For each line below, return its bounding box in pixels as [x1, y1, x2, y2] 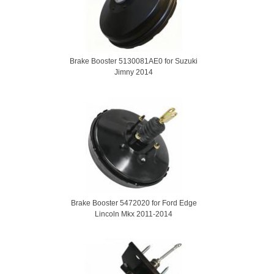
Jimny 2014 [114, 68, 153, 76]
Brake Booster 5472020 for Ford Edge [70, 199, 197, 207]
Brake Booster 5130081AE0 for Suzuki [70, 57, 198, 65]
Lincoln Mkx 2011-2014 [95, 210, 172, 218]
